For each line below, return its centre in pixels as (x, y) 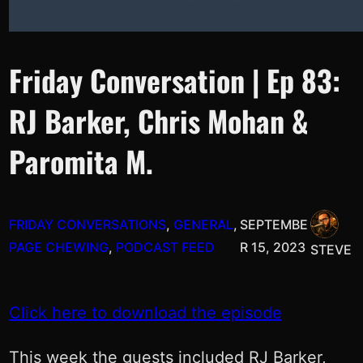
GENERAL (203, 224)
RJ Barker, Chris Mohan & (158, 121)
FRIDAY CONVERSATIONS (87, 224)
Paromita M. (81, 161)
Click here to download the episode (145, 313)
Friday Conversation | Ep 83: (174, 80)
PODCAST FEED (165, 247)
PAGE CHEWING (58, 247)
